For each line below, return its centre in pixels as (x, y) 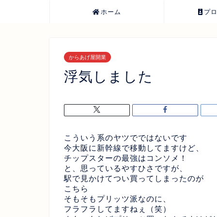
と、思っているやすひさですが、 (126, 168)
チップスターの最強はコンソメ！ (126, 158)
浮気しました (108, 77)
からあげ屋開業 (87, 57)
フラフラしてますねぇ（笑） (117, 209)
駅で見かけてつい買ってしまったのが (134, 178)
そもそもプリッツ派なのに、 (117, 199)
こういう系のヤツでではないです (126, 138)
